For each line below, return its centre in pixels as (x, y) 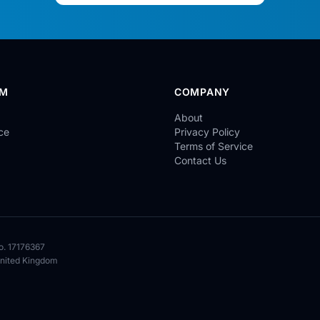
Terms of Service (214, 146)
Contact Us (200, 160)
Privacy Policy (207, 132)
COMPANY (202, 92)
